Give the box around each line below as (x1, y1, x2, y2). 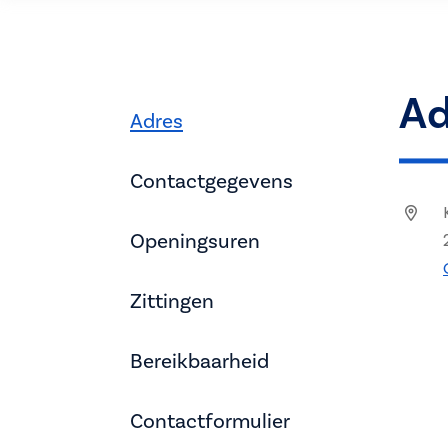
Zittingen (130, 289, 214, 313)
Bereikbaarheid (130, 349, 269, 373)
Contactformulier (130, 409, 290, 433)
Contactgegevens (130, 169, 293, 193)
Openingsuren (130, 229, 260, 253)
